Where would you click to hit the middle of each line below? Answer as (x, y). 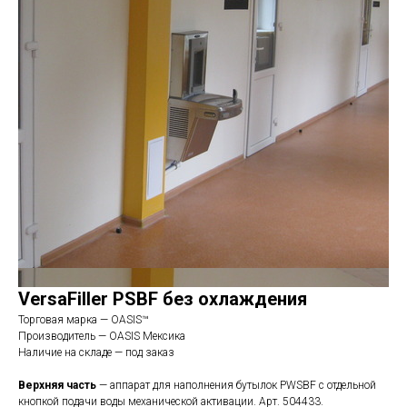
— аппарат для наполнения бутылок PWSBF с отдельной (236, 385)
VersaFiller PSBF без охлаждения (163, 299)
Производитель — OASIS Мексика (102, 336)
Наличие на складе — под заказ (96, 352)
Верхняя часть (57, 385)
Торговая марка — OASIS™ (83, 320)
